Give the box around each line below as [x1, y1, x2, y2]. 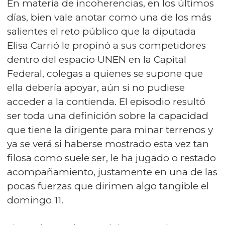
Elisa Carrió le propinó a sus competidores [7, 40, 206, 51]
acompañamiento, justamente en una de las [7, 166, 217, 178]
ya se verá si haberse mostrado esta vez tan [7, 138, 209, 150]
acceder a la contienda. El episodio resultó [7, 96, 205, 107]
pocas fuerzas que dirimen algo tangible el [7, 180, 209, 192]
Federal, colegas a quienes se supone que [7, 68, 203, 79]
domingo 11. [7, 194, 63, 206]
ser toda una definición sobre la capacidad [7, 110, 208, 122]
